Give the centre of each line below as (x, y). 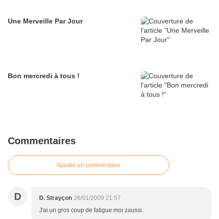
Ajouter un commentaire (88, 165)
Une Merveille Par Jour (45, 21)
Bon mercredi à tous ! (44, 76)
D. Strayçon (55, 198)
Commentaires (42, 141)
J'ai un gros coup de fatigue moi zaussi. (91, 210)
